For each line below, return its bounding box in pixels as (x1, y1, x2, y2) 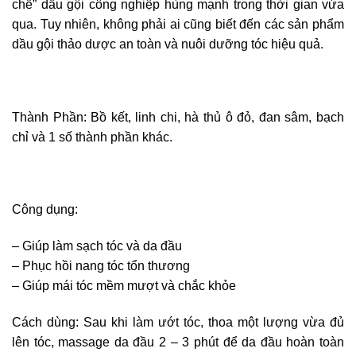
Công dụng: (12, 203, 78, 217)
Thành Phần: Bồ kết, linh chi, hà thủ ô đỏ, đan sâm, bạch (12, 110, 344, 124)
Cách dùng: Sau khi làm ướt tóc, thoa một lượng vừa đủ (12, 315, 344, 329)
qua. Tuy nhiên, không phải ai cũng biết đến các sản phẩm (12, 17, 344, 32)
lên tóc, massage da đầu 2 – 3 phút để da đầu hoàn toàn (12, 335, 344, 349)
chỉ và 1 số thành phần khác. (12, 130, 172, 144)
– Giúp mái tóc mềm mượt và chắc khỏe (12, 279, 236, 292)
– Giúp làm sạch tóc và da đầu (12, 239, 182, 253)
